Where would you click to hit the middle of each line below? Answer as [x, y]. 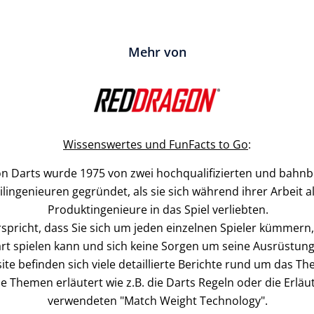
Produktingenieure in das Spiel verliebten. [158, 210]
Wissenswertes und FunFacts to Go [156, 144]
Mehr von [157, 52]
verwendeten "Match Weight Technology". [158, 301]
